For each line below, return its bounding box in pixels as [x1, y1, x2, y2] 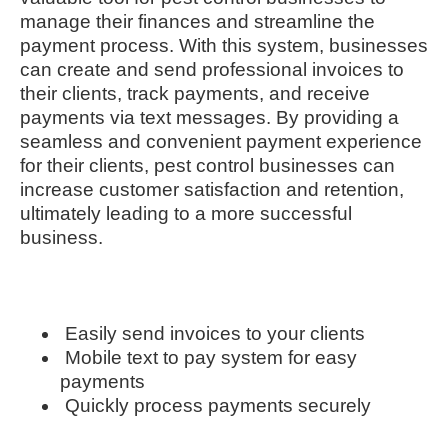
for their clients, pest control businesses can [20, 154, 395, 176]
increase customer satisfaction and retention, [20, 178, 404, 200]
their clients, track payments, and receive [20, 82, 370, 104]
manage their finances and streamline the [20, 10, 375, 32]
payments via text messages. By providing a [20, 106, 399, 128]
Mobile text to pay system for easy [65, 347, 357, 369]
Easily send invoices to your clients [65, 323, 365, 345]
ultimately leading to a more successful [20, 202, 352, 224]
